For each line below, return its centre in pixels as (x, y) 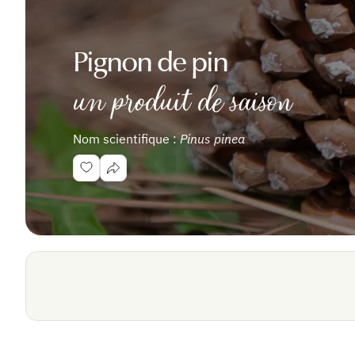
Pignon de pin (150, 63)
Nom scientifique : (126, 139)
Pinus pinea (212, 139)
